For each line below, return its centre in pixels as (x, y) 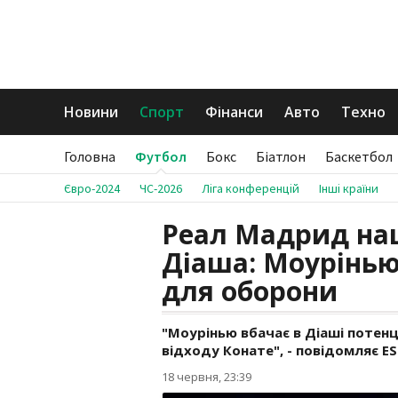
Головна (90, 156)
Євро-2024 (92, 188)
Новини (91, 112)
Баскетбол (359, 156)
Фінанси (234, 112)
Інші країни (349, 188)
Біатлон (281, 156)
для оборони (250, 291)
